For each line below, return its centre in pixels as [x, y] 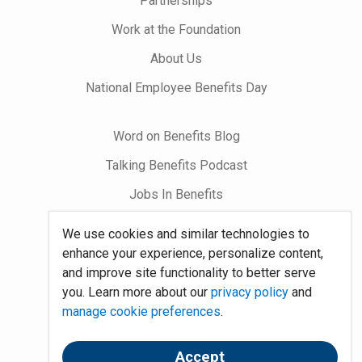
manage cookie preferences [141, 311]
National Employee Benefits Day [176, 88]
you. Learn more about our [136, 292]
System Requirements [176, 301]
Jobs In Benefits [176, 195]
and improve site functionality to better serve [189, 272]
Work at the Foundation [176, 30]
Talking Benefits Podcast [176, 166]
